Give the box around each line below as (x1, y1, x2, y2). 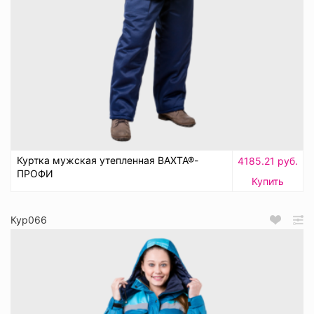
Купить (252, 175, 284, 188)
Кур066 (11, 214, 47, 226)
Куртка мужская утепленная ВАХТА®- (17, 154, 198, 167)
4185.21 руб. (238, 155, 298, 168)
